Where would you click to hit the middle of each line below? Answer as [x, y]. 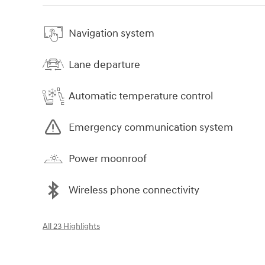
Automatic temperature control [141, 96]
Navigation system [112, 33]
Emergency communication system [151, 127]
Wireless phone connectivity [134, 190]
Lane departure [104, 64]
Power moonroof [108, 159]
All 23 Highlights [71, 227]
